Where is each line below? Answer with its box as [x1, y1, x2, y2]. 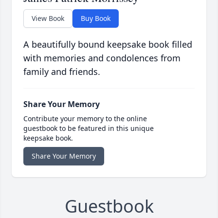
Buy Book [81, 14, 110, 23]
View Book [32, 14, 64, 23]
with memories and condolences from [23, 52, 181, 64]
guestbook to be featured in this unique [23, 124, 154, 133]
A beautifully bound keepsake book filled [23, 38, 192, 51]
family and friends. [23, 66, 100, 78]
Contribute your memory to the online [23, 114, 147, 124]
